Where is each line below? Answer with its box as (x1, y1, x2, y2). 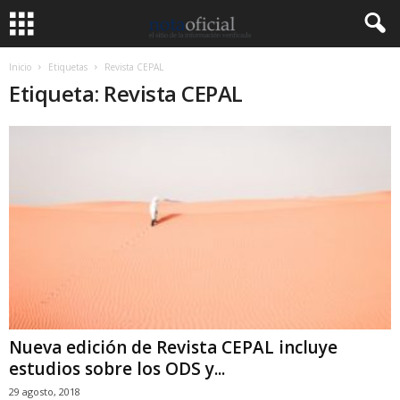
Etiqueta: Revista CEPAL (9, 79, 243, 108)
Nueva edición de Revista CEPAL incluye (9, 336, 337, 360)
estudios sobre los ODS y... (9, 357, 225, 381)
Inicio (9, 61, 31, 73)
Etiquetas (48, 61, 87, 73)
